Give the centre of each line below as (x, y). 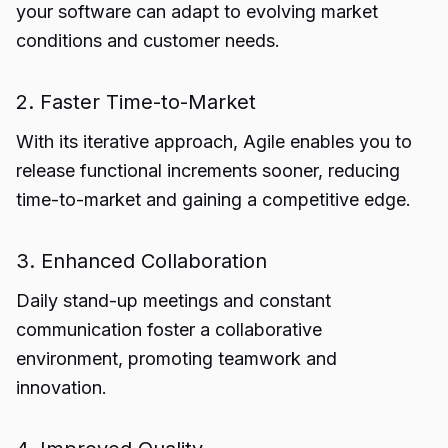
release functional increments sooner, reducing (208, 170)
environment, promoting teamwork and (176, 358)
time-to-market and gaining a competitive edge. (213, 199)
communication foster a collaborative (169, 329)
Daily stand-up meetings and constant (173, 300)
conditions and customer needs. (148, 40)
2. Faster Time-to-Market (136, 102)
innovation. (61, 387)
